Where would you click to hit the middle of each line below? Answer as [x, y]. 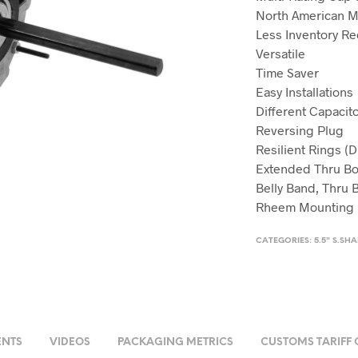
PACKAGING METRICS [175, 342]
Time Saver [288, 72]
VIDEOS [70, 342]
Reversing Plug [300, 130]
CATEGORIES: [285, 241]
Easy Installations [305, 91]
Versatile [281, 53]
